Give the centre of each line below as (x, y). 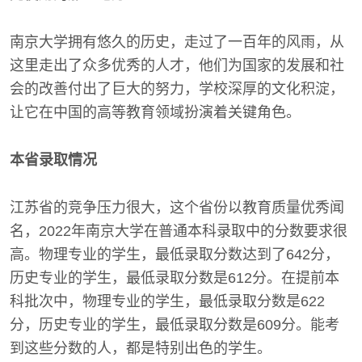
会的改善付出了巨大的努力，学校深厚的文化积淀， (177, 89)
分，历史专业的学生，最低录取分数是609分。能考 (175, 325)
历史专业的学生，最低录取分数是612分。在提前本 (175, 278)
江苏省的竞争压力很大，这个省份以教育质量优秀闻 (177, 208)
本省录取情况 (53, 160)
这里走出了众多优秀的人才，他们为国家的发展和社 (177, 65)
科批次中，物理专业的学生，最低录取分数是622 (167, 301)
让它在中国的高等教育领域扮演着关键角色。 (155, 112)
